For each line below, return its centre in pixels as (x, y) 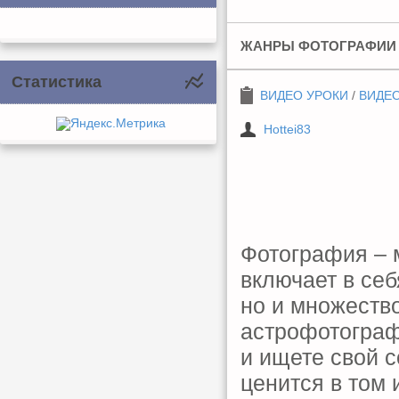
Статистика (57, 82)
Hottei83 (287, 129)
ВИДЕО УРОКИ (304, 95)
